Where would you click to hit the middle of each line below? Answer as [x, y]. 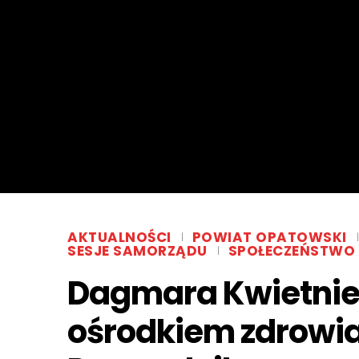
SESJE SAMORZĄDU [137, 251]
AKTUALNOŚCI [119, 238]
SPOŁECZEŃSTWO [291, 251]
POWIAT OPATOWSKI [269, 238]
